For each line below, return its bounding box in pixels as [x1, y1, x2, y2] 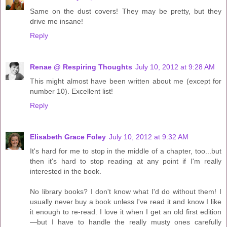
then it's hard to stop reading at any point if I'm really [30, 157, 221, 166]
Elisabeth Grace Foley [30, 133, 106, 141]
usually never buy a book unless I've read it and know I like [30, 198, 221, 206]
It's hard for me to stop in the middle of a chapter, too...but [30, 147, 221, 156]
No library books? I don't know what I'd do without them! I [30, 187, 221, 196]
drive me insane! [30, 17, 83, 26]
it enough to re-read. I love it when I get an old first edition [30, 208, 221, 216]
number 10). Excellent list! [30, 87, 113, 96]
